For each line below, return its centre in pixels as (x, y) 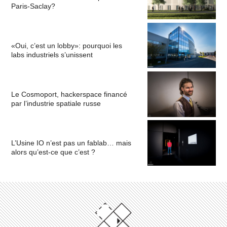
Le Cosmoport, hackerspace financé (69, 94)
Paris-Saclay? (33, 6)
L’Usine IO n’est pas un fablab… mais (71, 143)
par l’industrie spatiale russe (56, 103)
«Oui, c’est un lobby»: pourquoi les (67, 45)
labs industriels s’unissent (52, 54)
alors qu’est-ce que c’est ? (53, 152)
